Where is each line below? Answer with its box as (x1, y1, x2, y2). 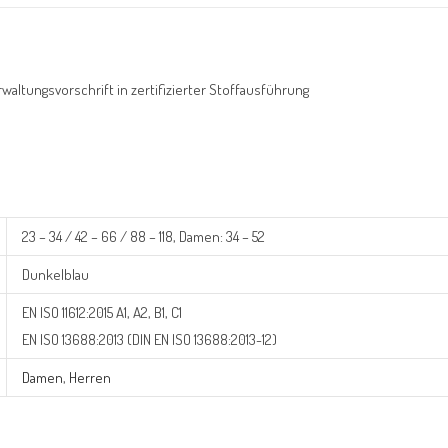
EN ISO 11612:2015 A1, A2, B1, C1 (22, 303, 182, 322)
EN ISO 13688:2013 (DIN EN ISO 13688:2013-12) (22, 330, 277, 349)
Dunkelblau (22, 265, 89, 284)
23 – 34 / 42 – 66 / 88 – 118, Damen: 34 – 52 (22, 227, 265, 246)
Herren (69, 368, 111, 387)
